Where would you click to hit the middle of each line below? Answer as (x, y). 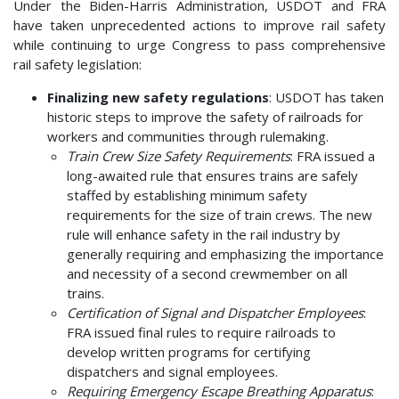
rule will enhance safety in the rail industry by (204, 235)
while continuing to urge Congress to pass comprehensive (199, 45)
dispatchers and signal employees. (172, 372)
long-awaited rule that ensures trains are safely (212, 176)
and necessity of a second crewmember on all (207, 274)
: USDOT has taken (326, 98)
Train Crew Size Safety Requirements (179, 156)
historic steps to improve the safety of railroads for (205, 117)
